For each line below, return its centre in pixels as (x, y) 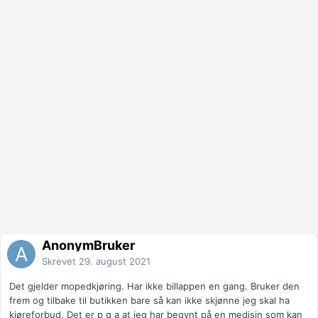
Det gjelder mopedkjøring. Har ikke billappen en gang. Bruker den (154, 286)
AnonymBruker (88, 246)
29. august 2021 (115, 262)
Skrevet (60, 262)
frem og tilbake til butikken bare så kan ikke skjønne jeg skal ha (149, 301)
